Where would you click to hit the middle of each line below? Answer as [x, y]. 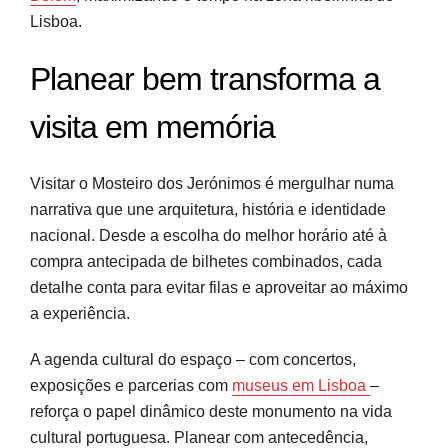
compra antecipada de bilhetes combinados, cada [206, 261]
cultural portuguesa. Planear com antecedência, [199, 437]
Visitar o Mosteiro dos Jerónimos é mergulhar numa [212, 183]
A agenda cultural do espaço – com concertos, [193, 359]
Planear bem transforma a [205, 78]
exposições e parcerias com [131, 385]
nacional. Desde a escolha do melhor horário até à [208, 235]
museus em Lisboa [301, 385]
